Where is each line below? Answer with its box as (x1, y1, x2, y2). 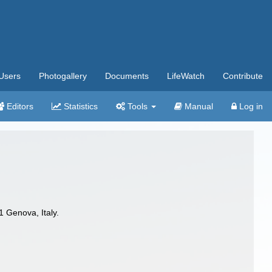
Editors (4, 101, 33, 111)
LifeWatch (167, 71, 205, 81)
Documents (105, 71, 149, 81)
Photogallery (39, 71, 87, 81)
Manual (182, 101, 213, 111)
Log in (237, 101, 263, 111)
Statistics (61, 101, 98, 111)
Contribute (223, 71, 263, 81)
